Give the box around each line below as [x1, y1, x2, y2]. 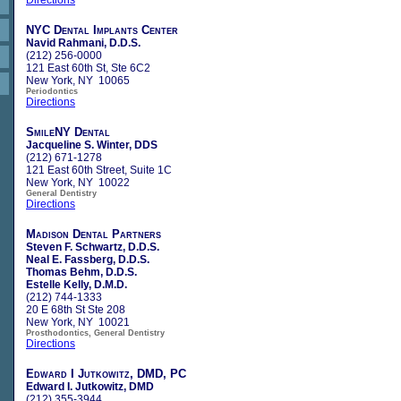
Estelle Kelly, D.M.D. [26, 277, 127, 291]
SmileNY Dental [26, 124, 110, 139]
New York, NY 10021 [26, 315, 130, 328]
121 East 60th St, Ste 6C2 [26, 61, 150, 74]
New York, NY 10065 [26, 73, 130, 87]
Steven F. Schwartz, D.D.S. [26, 240, 159, 253]
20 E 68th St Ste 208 [26, 303, 125, 316]
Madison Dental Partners [26, 226, 161, 241]
